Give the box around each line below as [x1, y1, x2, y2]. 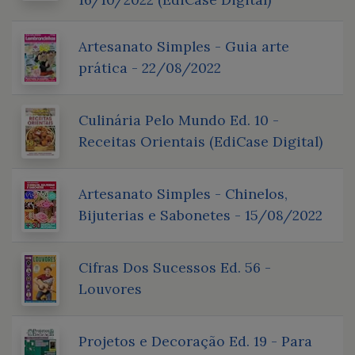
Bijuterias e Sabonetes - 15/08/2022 [78, 205, 323, 224]
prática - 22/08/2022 [78, 58, 221, 77]
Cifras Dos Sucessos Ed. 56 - [78, 258, 271, 277]
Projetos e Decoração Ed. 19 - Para [78, 331, 312, 350]
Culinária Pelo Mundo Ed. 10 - [78, 110, 279, 129]
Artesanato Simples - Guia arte [78, 36, 289, 55]
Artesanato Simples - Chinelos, [78, 184, 288, 203]
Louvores [78, 279, 142, 298]
